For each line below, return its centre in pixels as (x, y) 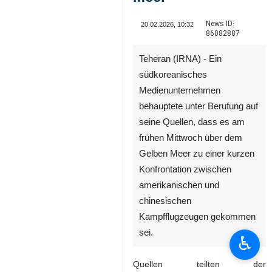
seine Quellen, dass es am (192, 191)
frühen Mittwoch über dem (191, 207)
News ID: (220, 24)
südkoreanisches (173, 144)
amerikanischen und (179, 254)
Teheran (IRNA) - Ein (180, 128)
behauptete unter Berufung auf (199, 175)
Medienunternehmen (180, 159)
